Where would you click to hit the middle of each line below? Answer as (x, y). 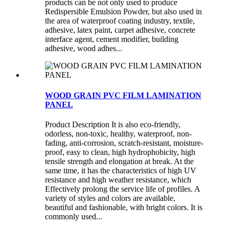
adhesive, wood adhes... (84, 49)
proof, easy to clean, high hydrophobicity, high (120, 152)
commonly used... (74, 216)
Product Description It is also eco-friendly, (113, 124)
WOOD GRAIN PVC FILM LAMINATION (123, 95)
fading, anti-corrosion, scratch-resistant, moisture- (124, 143)
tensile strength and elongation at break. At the (119, 161)
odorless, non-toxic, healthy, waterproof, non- (118, 133)
